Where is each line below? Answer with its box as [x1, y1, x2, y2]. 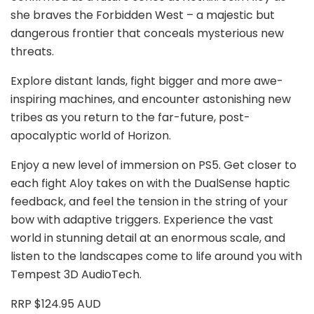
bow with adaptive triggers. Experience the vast [11, 212, 273, 228]
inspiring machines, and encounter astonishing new [11, 91, 291, 108]
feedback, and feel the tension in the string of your [11, 193, 288, 210]
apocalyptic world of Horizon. [11, 128, 171, 144]
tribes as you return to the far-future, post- [11, 109, 250, 126]
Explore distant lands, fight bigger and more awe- [11, 73, 283, 90]
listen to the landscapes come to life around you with [11, 248, 302, 265]
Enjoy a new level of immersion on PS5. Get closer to [11, 157, 296, 174]
